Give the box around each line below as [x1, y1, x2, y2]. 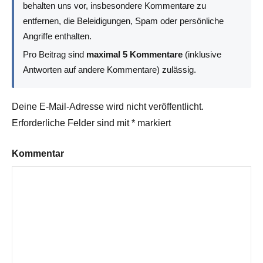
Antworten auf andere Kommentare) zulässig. [23, 64, 197, 75]
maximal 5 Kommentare [86, 49, 183, 59]
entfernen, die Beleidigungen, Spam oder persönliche [23, 16, 224, 26]
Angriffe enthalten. [23, 31, 92, 42]
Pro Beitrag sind [23, 49, 87, 59]
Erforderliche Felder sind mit [12, 118, 131, 129]
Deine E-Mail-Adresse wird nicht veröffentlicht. [12, 102, 204, 112]
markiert [135, 118, 171, 129]
